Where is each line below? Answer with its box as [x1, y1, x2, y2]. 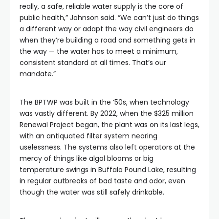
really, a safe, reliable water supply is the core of [20, 1, 183, 11]
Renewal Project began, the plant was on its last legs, [20, 120, 199, 130]
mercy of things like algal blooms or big [20, 153, 153, 163]
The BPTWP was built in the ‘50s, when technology [20, 97, 189, 107]
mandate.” [20, 69, 58, 79]
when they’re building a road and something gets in [20, 35, 196, 45]
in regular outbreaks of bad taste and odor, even [20, 176, 185, 186]
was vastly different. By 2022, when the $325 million [20, 109, 194, 118]
